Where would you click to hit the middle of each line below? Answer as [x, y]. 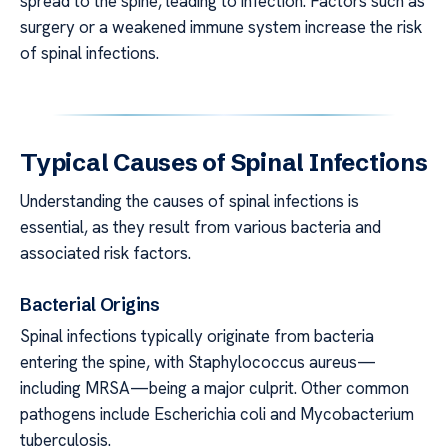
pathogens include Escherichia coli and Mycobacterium [217, 413]
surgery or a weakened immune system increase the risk [221, 27]
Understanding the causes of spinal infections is [189, 201]
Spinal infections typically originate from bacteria [197, 335]
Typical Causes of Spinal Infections [224, 163]
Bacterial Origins [90, 304]
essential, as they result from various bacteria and [200, 227]
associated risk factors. [105, 253]
